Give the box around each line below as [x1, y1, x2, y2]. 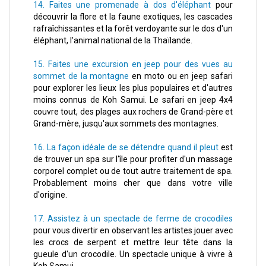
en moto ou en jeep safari [129, 71, 233, 81]
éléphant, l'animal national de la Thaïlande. [33, 36, 192, 46]
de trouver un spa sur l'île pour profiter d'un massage [33, 154, 233, 164]
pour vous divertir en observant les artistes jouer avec [33, 226, 233, 236]
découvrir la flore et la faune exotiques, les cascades [33, 12, 233, 22]
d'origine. [33, 190, 67, 200]
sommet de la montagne [33, 71, 129, 81]
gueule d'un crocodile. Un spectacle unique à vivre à [33, 249, 233, 259]
